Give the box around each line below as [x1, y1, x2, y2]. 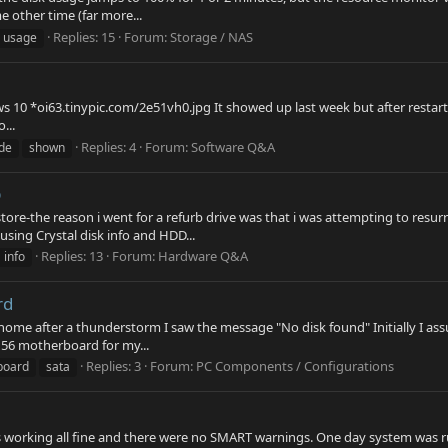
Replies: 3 [86, 357, 141, 376]
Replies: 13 [41, 247, 103, 266]
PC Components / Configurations [196, 357, 394, 376]
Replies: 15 [53, 27, 115, 46]
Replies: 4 [81, 137, 136, 156]
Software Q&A [191, 137, 275, 156]
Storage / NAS [170, 27, 253, 46]
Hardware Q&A [158, 247, 248, 266]
